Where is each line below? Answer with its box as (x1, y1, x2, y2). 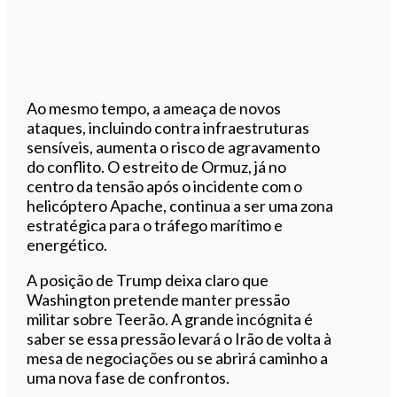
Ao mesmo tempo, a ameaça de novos (27, 97, 282, 118)
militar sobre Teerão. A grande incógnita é (27, 308, 314, 329)
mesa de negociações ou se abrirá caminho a (27, 347, 329, 368)
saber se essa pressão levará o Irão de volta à (27, 328, 332, 348)
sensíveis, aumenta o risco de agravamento (27, 136, 321, 157)
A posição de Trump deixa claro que (27, 269, 269, 290)
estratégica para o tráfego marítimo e (27, 214, 284, 235)
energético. (27, 234, 108, 254)
